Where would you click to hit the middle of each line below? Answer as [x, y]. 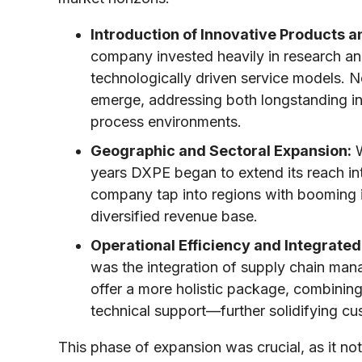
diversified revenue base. [174, 216]
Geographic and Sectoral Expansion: [221, 150]
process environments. [166, 121]
